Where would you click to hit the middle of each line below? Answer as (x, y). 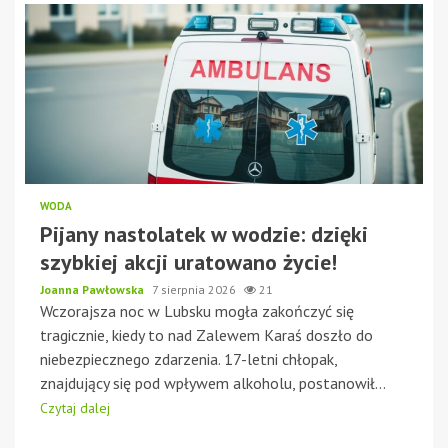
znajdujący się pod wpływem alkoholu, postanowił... (212, 382)
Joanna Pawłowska (93, 289)
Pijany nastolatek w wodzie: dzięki (204, 233)
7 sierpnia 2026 (195, 289)
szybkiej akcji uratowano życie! (188, 261)
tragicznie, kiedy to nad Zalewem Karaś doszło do (206, 334)
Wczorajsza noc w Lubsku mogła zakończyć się (197, 310)
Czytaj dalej (75, 407)
